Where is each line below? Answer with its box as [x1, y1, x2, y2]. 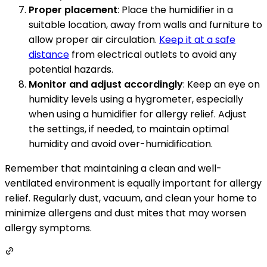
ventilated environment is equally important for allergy [5, 176, 262, 190]
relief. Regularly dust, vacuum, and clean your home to [5, 191, 257, 205]
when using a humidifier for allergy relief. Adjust [29, 107, 247, 121]
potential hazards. [29, 62, 113, 76]
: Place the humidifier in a [117, 2, 233, 17]
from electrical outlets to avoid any [69, 47, 237, 61]
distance [29, 47, 69, 61]
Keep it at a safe [159, 32, 235, 46]
